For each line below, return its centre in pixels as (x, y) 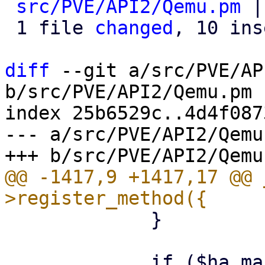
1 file (55, 28)
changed (134, 28)
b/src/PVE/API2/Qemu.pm (128, 92)
